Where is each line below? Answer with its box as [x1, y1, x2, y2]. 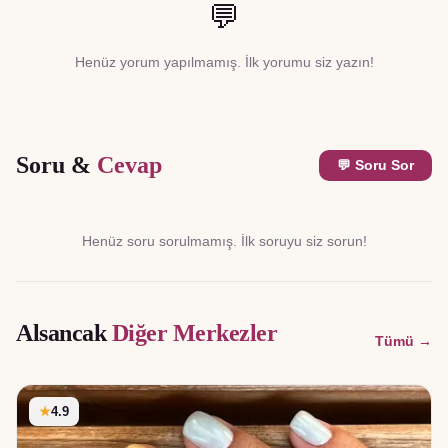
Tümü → [375, 333, 432, 350]
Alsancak [16, 320, 107, 347]
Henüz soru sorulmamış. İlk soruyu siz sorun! [81, 233, 367, 250]
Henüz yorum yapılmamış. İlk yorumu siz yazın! [74, 54, 374, 71]
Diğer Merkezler [111, 320, 278, 347]
